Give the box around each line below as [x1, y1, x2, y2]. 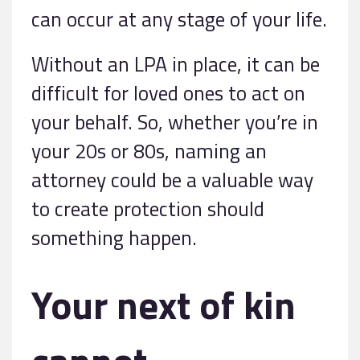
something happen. [31, 222, 197, 254]
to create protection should [31, 193, 264, 225]
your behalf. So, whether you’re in [31, 106, 318, 138]
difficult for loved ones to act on [31, 77, 305, 109]
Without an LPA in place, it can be [31, 48, 320, 80]
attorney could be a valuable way [31, 164, 313, 196]
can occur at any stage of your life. [31, 3, 327, 35]
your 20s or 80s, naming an [31, 135, 267, 167]
